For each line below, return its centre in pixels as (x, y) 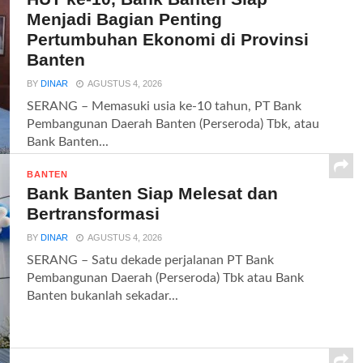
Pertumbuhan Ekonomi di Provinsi (168, 39)
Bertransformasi (94, 213)
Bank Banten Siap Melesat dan (153, 193)
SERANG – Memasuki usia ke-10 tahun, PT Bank (164, 106)
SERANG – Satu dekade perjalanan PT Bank (151, 260)
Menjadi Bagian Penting (125, 19)
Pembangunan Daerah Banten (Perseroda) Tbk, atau (173, 124)
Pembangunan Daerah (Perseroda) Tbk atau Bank (166, 278)
